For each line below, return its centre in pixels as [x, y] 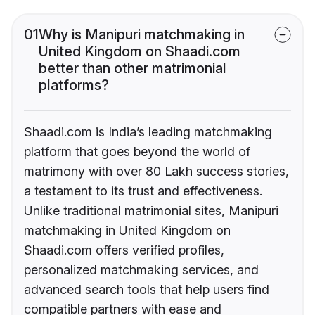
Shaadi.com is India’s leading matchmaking [148, 131]
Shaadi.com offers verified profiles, [124, 250]
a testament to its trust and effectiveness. [143, 191]
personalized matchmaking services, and [141, 269]
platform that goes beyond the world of [137, 151]
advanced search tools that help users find [147, 289]
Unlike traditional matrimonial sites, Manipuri [151, 210]
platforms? [74, 85]
